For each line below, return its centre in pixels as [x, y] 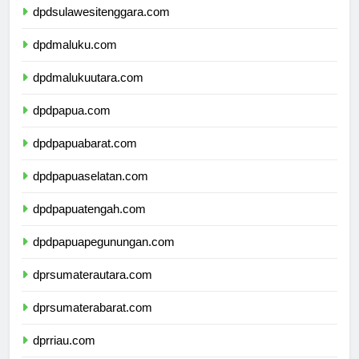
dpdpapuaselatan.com [91, 191]
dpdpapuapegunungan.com [104, 256]
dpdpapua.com [72, 125]
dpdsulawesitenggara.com [101, 26]
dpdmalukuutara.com [88, 92]
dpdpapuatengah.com [89, 224]
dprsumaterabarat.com [93, 322]
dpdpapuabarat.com [85, 158]
